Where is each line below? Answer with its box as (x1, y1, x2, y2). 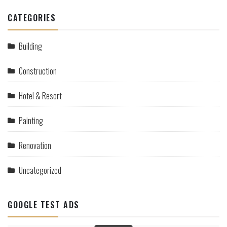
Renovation (19, 139, 51, 152)
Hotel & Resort (19, 90, 62, 102)
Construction (19, 65, 57, 78)
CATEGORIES (8, 12, 56, 24)
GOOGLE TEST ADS (8, 199, 80, 211)
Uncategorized (19, 164, 61, 177)
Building (19, 40, 42, 53)
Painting (19, 115, 43, 127)
